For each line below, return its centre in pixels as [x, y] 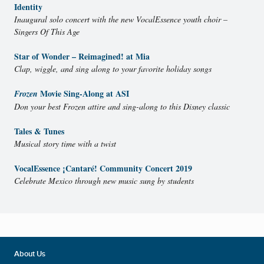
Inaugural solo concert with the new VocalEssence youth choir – [121, 19]
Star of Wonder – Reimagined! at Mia [82, 57]
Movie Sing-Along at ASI [83, 94]
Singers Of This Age [47, 32]
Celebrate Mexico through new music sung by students [104, 181]
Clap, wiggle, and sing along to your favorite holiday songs [113, 69]
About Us [30, 254]
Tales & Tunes [39, 131]
